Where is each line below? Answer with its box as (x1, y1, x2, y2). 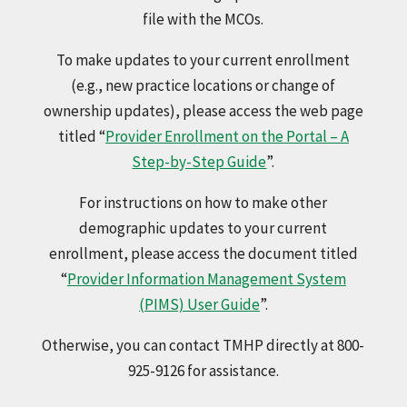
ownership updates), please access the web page (43, 101, 363, 122)
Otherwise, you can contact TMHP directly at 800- (42, 335, 365, 356)
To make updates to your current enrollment (56, 50, 351, 71)
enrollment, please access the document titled (48, 243, 358, 264)
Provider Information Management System (66, 269, 346, 290)
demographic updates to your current (79, 218, 328, 239)
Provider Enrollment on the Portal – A (104, 126, 349, 147)
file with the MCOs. (143, 9, 264, 30)
